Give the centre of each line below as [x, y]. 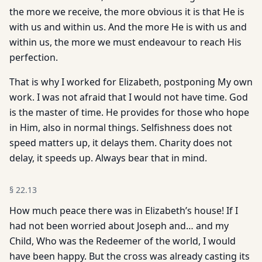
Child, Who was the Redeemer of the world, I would [123, 241]
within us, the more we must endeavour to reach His [125, 42]
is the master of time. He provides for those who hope [129, 112]
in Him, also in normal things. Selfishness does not [121, 127]
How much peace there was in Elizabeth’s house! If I [124, 211]
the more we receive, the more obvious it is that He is [127, 12]
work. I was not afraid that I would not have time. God [129, 97]
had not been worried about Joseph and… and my [119, 226]
